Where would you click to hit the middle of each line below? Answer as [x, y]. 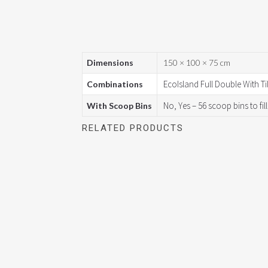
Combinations [115, 84]
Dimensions [110, 63]
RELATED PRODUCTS [133, 128]
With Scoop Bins [119, 106]
